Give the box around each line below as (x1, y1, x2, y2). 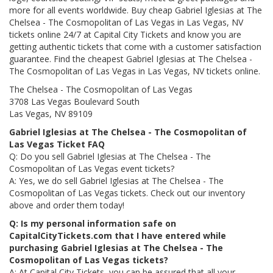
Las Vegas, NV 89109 (9, 108, 93, 119)
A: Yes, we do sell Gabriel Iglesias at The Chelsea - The (9, 175, 224, 186)
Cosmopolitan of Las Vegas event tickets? (9, 163, 174, 174)
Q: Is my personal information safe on (9, 218, 176, 229)
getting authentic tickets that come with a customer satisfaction (9, 41, 261, 52)
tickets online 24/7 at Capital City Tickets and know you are (9, 29, 241, 40)
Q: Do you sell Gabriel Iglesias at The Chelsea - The (9, 151, 211, 162)
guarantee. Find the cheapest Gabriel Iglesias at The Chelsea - (9, 53, 252, 65)
